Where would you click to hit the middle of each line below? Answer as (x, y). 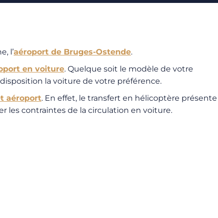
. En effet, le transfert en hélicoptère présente (129, 98)
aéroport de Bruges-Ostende (72, 52)
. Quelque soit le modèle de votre (129, 69)
